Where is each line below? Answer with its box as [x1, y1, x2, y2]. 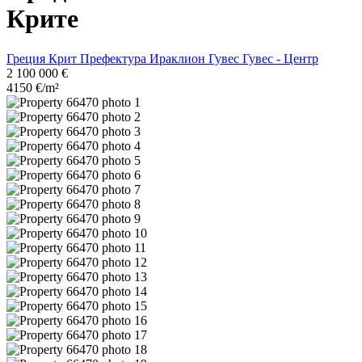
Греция [6, 51, 48, 65]
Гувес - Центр [242, 51, 318, 65]
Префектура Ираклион [80, 51, 208, 65]
